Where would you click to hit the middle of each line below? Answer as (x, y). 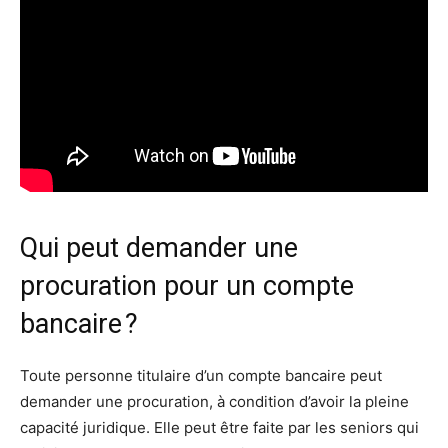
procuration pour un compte (187, 286)
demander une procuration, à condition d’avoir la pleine (214, 402)
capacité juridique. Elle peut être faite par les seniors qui (219, 428)
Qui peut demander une (159, 248)
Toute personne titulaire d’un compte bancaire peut (201, 376)
